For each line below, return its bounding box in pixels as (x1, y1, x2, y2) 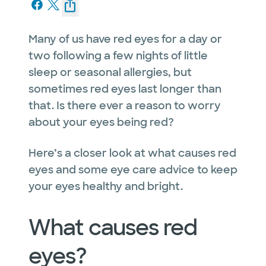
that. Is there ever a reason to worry (28, 98, 221, 113)
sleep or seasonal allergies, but (28, 65, 192, 80)
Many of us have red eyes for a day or (28, 31, 222, 46)
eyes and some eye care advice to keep (28, 162, 237, 177)
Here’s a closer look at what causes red (28, 145, 236, 160)
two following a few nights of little (28, 48, 208, 63)
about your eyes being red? (28, 115, 174, 129)
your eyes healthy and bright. (28, 179, 183, 194)
